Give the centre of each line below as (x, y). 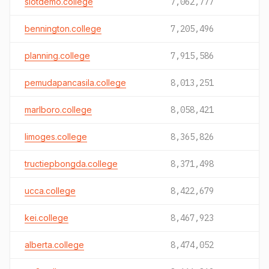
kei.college (47, 218)
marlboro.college (58, 110)
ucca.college (50, 191)
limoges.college (56, 137)
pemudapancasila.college (75, 83)
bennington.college (63, 29)
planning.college (57, 56)
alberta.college (54, 245)
